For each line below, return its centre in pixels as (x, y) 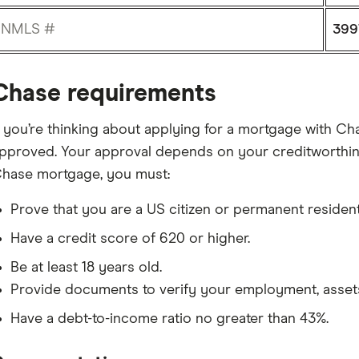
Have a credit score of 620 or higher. (130, 239)
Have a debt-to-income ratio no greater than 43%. (169, 319)
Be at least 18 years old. (86, 268)
